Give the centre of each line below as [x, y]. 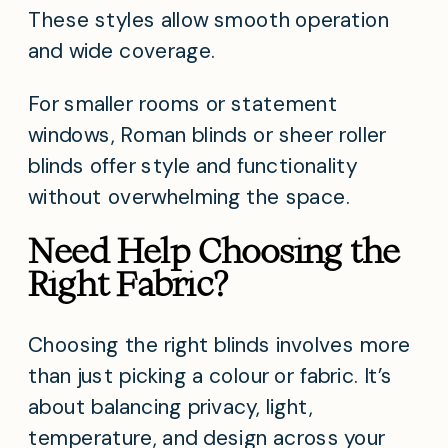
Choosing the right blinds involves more [219, 345]
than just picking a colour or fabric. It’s [210, 376]
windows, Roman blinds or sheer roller [207, 135]
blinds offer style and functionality [193, 166]
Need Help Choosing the [214, 250]
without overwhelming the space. [189, 196]
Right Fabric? [128, 284]
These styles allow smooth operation [209, 20]
